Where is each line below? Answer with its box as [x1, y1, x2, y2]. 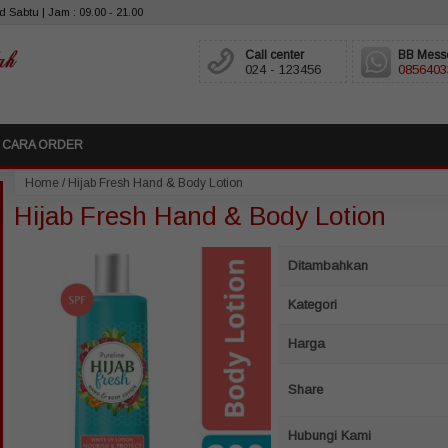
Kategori [288, 296, 337, 312]
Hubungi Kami [288, 427, 371, 443]
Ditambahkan [288, 257, 368, 273]
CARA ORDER [2, 137, 83, 152]
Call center [245, 48, 304, 62]
